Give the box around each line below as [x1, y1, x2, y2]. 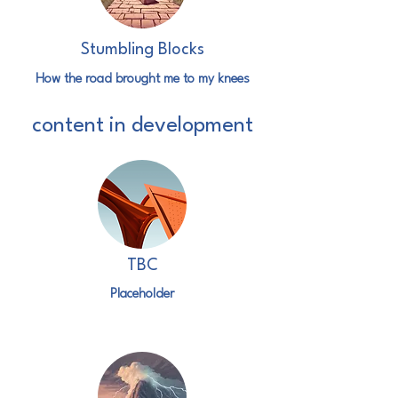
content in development [31, 115, 253, 137]
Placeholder [110, 288, 174, 301]
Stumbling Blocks [80, 42, 204, 58]
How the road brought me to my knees [35, 73, 250, 86]
